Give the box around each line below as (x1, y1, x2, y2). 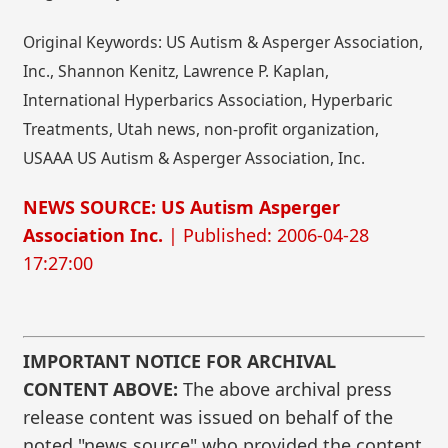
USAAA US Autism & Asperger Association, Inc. (23, 146, 366, 169)
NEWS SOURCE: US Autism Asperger (23, 195, 341, 220)
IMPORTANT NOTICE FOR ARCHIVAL (23, 348, 337, 373)
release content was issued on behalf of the (23, 404, 394, 429)
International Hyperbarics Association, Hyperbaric (23, 88, 394, 111)
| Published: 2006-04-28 (163, 223, 370, 248)
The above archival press (178, 376, 393, 401)
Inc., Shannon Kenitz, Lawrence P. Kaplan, (23, 59, 330, 82)
